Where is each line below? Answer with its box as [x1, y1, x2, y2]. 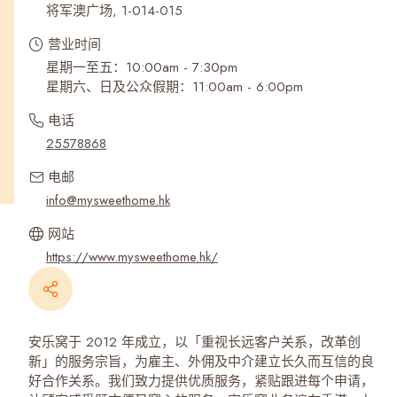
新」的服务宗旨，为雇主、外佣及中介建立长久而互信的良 [28, 352, 374, 371]
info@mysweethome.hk [46, 191, 170, 210]
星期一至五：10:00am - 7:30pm [46, 58, 237, 77]
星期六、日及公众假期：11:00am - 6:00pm [46, 77, 303, 97]
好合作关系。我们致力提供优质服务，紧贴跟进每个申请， [28, 371, 374, 391]
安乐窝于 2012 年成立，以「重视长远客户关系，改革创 [28, 332, 361, 352]
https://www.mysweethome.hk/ [46, 247, 218, 267]
